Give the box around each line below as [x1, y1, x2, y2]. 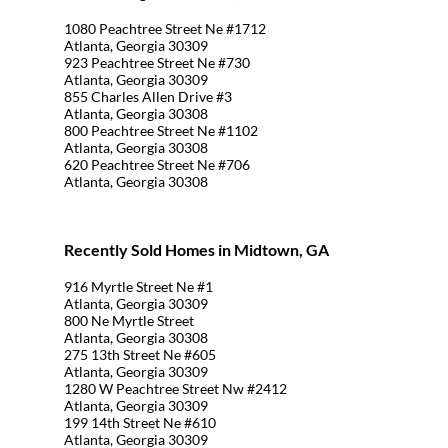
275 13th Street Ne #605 [64, 346, 216, 364]
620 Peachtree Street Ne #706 [64, 156, 250, 174]
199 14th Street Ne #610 [64, 414, 216, 432]
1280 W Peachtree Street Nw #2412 [64, 380, 287, 398]
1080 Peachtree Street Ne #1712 [64, 20, 266, 38]
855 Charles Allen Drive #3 [64, 88, 232, 106]
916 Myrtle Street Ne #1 [64, 278, 213, 296]
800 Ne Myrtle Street [64, 312, 194, 330]
